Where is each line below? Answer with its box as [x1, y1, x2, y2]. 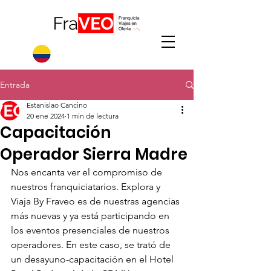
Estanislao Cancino [27, 100, 87, 109]
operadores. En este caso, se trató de [11, 239, 173, 250]
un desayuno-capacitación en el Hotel [11, 253, 176, 265]
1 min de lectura [67, 111, 119, 120]
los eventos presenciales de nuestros [11, 224, 172, 236]
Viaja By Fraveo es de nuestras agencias [11, 195, 182, 207]
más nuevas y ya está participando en [11, 210, 172, 221]
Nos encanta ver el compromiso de [11, 166, 165, 178]
